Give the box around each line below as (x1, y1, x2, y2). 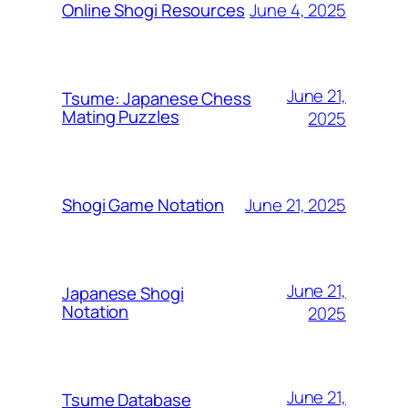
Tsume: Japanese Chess (62, 87, 251, 111)
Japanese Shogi (62, 281, 184, 306)
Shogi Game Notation (62, 193, 225, 218)
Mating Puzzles (62, 105, 179, 129)
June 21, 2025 (245, 192, 346, 217)
